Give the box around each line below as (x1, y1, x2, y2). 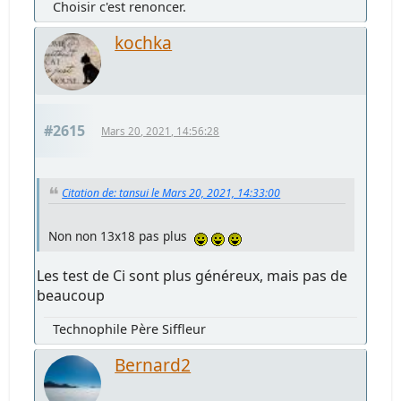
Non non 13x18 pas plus (48, 227, 195, 245)
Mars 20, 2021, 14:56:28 (101, 124, 220, 138)
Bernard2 (115, 353, 192, 378)
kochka (115, 30, 173, 55)
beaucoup (37, 286, 106, 306)
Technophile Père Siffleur (53, 320, 207, 338)
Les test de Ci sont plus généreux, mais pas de (37, 266, 348, 286)
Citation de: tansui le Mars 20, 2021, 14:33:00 (62, 184, 281, 200)
